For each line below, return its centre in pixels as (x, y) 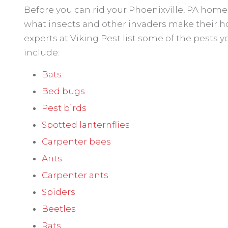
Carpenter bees (76, 141)
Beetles (59, 209)
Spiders (59, 192)
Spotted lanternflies (86, 125)
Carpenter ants (75, 175)
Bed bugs (63, 91)
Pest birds (64, 108)
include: (42, 52)
